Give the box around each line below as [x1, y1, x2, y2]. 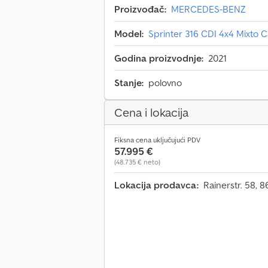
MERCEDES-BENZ [171, 3, 246, 16]
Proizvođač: [114, 3, 166, 16]
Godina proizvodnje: [114, 52, 203, 65]
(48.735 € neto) [114, 157, 160, 167]
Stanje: [114, 77, 144, 89]
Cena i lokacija [114, 105, 188, 121]
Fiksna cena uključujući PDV [114, 135, 200, 145]
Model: [114, 28, 144, 40]
